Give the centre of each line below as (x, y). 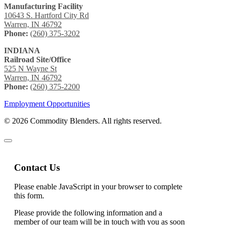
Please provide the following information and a (88, 213)
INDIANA (22, 50)
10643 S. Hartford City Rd (46, 15)
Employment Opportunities (47, 103)
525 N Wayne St (30, 68)
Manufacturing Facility (43, 6)
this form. (29, 196)
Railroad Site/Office (37, 59)
